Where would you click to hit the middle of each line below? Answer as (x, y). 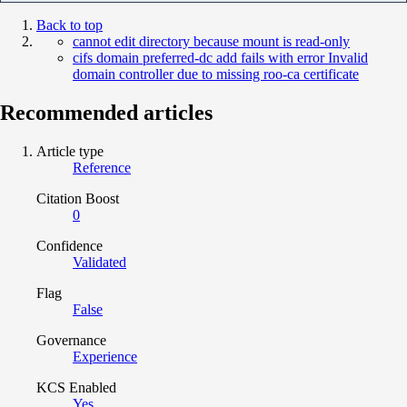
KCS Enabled (76, 387)
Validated (99, 262)
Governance (71, 340)
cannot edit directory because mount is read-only (211, 41)
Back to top (69, 25)
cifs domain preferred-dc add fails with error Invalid (220, 57)
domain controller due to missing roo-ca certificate (216, 74)
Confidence (69, 245)
